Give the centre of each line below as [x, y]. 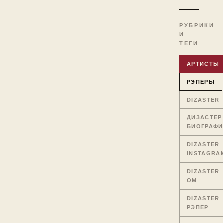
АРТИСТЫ [203, 63]
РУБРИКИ [197, 25]
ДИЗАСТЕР [204, 117]
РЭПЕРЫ [201, 81]
